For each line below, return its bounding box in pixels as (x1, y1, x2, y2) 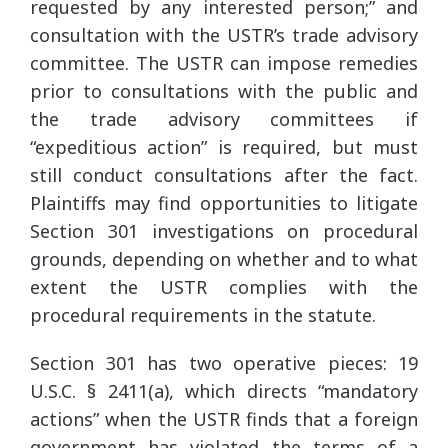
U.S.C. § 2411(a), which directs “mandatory (30, 378, 418, 403)
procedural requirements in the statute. (30, 302, 376, 327)
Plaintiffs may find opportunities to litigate (30, 190, 418, 215)
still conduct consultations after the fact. (30, 162, 418, 187)
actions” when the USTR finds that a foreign (30, 406, 418, 431)
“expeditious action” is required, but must (30, 134, 418, 159)
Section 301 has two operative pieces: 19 (30, 350, 418, 375)
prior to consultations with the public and (30, 78, 418, 103)
